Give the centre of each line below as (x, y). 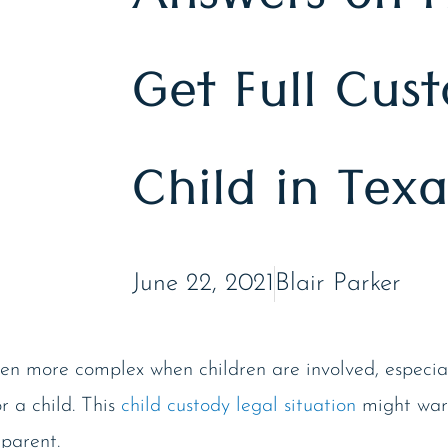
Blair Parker (338, 283)
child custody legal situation (238, 405)
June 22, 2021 (203, 283)
